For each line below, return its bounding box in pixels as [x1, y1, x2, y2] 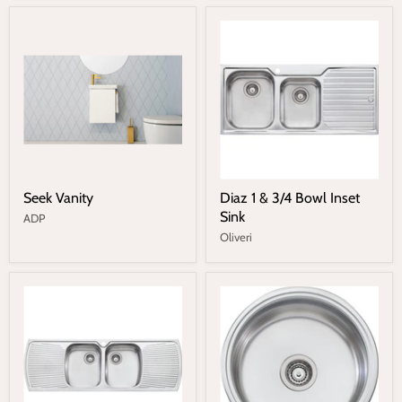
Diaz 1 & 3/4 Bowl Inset [220, 188, 360, 206]
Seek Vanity [23, 188, 93, 206]
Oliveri [220, 229, 252, 244]
